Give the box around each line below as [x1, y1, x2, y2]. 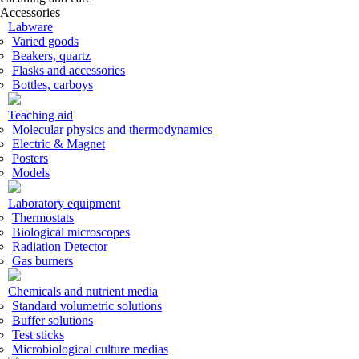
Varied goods [12, 34, 79, 48]
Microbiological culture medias [12, 342, 168, 356]
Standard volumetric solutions [12, 299, 162, 313]
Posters [12, 151, 48, 165]
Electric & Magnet [12, 137, 105, 151]
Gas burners [12, 254, 73, 268]
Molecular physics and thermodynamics [12, 123, 212, 136]
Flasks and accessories [12, 63, 125, 77]
